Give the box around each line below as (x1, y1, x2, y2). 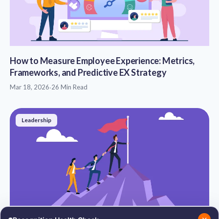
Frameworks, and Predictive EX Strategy (10, 66, 167, 78)
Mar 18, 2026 (10, 83, 49, 91)
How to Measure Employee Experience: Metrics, (10, 55, 195, 66)
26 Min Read (51, 83, 88, 91)
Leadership (22, 116, 51, 124)
